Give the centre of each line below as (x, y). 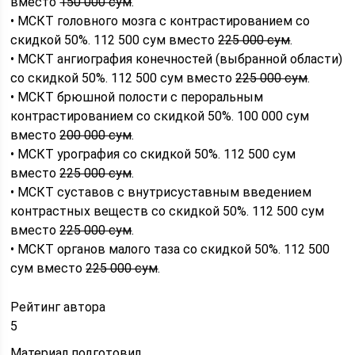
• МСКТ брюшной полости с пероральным (137, 97)
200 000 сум (96, 135)
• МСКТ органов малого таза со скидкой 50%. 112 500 (170, 249)
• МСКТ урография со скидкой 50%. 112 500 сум (153, 154)
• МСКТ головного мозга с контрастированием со (160, 21)
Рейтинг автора (58, 307)
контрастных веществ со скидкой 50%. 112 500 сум (168, 211)
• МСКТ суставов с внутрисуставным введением (161, 192)
